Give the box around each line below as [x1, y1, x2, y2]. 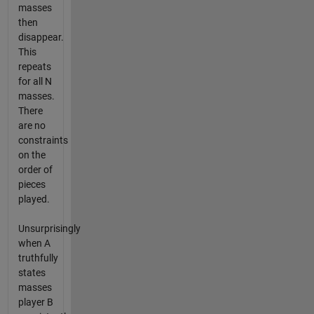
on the [18, 149, 46, 161]
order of [18, 164, 53, 176]
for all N [18, 76, 52, 88]
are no [18, 120, 46, 132]
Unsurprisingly [18, 223, 81, 235]
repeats [18, 61, 51, 73]
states [18, 267, 46, 279]
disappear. [18, 32, 64, 43]
